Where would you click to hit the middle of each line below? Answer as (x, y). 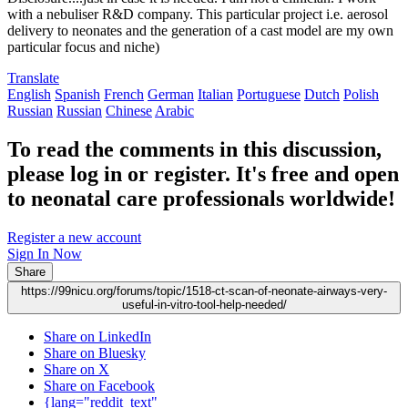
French (124, 95)
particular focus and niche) (83, 47)
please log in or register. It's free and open (203, 174)
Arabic (174, 111)
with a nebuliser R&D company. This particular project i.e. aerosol (198, 15)
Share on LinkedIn (97, 337)
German (171, 95)
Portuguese (269, 95)
